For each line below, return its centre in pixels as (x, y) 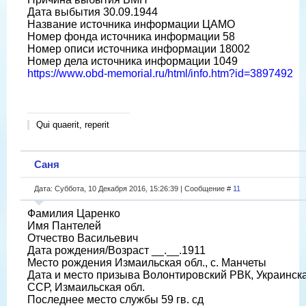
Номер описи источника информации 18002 (139, 48)
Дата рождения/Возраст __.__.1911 (116, 250)
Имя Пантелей (64, 225)
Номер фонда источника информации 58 (131, 36)
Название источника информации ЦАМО (131, 24)
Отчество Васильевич (83, 238)
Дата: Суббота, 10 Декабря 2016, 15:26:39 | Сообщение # (134, 188)
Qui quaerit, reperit (73, 124)
